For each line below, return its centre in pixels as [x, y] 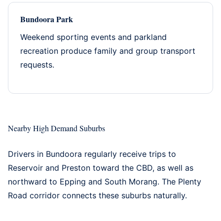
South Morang [131, 181]
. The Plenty [179, 181]
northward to [34, 181]
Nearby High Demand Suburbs [56, 128]
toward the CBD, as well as [142, 167]
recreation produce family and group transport [108, 51]
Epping [73, 181]
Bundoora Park [47, 19]
